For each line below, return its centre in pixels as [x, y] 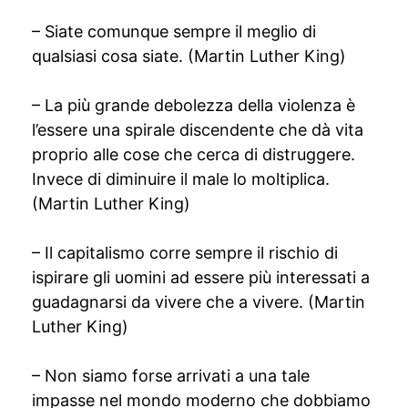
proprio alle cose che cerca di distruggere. [194, 154]
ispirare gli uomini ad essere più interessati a [201, 277]
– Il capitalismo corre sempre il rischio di [185, 253]
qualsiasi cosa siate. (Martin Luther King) [189, 56]
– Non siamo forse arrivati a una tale [171, 376]
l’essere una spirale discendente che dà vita [198, 130]
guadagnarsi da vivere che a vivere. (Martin [199, 302]
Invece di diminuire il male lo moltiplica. [181, 179]
